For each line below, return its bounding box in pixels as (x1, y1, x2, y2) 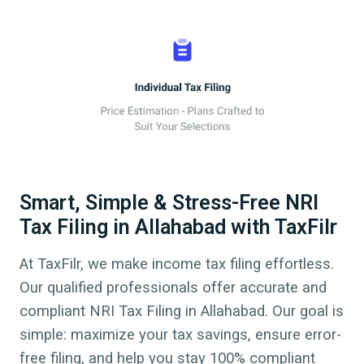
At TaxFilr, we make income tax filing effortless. (19, 255, 334, 274)
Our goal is (268, 302, 344, 321)
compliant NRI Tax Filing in (19, 302, 201, 321)
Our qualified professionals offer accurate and (19, 279, 327, 297)
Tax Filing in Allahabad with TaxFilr (19, 215, 337, 240)
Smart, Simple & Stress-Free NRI (19, 191, 318, 215)
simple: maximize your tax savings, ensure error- (19, 326, 341, 344)
